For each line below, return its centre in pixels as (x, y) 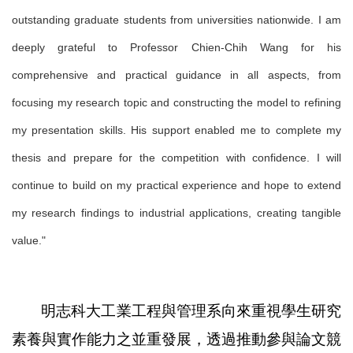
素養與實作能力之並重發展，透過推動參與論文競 (176, 339)
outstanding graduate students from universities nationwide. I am (176, 20)
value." (29, 240)
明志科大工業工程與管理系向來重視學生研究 (191, 311)
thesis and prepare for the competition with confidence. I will (176, 158)
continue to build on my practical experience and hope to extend (176, 185)
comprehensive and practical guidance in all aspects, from (176, 75)
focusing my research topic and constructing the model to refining (176, 102)
